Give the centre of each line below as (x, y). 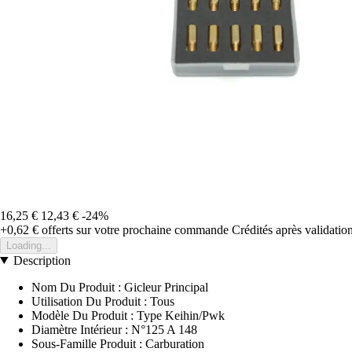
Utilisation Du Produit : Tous (103, 301)
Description (42, 260)
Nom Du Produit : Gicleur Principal (120, 287)
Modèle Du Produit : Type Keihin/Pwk (128, 315)
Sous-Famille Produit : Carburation (118, 343)
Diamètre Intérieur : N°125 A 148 (114, 329)
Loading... (29, 245)
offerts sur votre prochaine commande (134, 229)
